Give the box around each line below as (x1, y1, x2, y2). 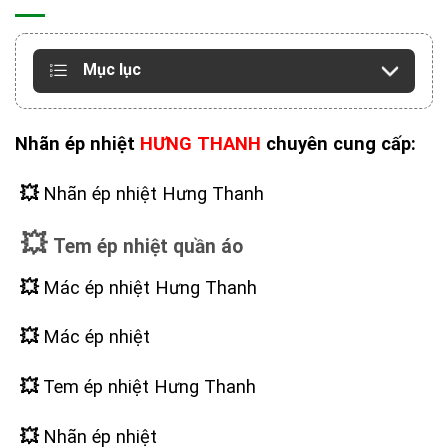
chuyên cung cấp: (261, 132, 416, 154)
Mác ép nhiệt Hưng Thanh (38, 276, 257, 298)
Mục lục (83, 60, 141, 80)
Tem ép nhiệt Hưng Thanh (38, 376, 256, 398)
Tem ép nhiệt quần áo (53, 235, 243, 259)
